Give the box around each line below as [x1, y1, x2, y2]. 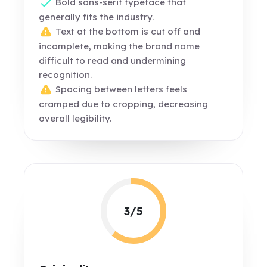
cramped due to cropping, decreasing [39, 98, 209, 110]
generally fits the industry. [39, 11, 154, 23]
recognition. [39, 69, 92, 81]
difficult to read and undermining [39, 55, 187, 67]
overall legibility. [39, 113, 112, 125]
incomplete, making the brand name [39, 41, 200, 52]
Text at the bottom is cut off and [53, 26, 201, 38]
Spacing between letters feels [53, 83, 188, 95]
